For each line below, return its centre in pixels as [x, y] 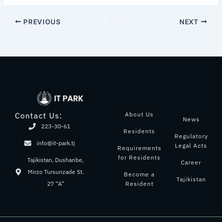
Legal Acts [191, 145]
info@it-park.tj [55, 143]
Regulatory [191, 136]
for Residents [139, 158]
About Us [139, 114]
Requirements [139, 148]
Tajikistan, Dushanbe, [56, 160]
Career [191, 162]
